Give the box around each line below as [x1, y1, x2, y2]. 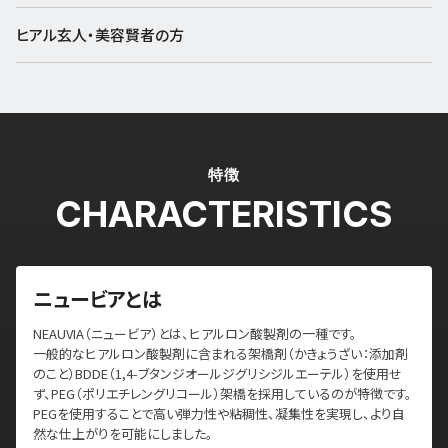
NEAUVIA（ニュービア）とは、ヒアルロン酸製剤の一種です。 [33, 324, 357, 343]
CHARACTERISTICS [55, 192, 393, 236]
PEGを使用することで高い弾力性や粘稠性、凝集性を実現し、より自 [33, 404, 405, 423]
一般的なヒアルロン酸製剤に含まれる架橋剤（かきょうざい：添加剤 [33, 344, 408, 363]
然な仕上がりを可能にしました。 [33, 424, 213, 443]
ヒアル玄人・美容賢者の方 [16, 24, 184, 45]
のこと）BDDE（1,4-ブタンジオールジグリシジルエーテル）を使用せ [33, 364, 402, 383]
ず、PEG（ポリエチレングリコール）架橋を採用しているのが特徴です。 [33, 384, 412, 403]
